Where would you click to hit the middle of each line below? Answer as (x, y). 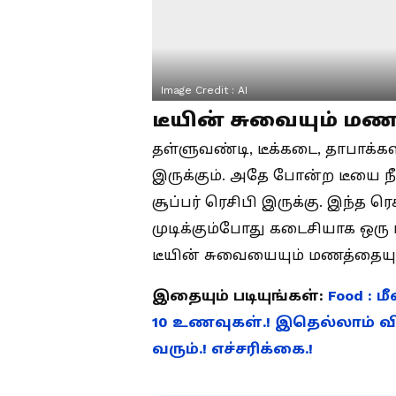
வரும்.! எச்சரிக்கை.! (232, 349)
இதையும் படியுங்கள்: (240, 296)
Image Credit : (199, 90)
